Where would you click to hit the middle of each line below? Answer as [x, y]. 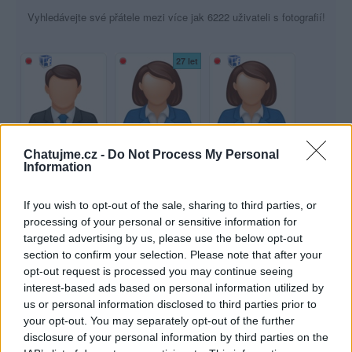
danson [64, 290]
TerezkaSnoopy [158, 160]
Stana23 [158, 290]
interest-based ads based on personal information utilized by [174, 288]
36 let [281, 191]
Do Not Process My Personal [193, 154]
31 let [187, 191]
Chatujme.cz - [66, 154]
